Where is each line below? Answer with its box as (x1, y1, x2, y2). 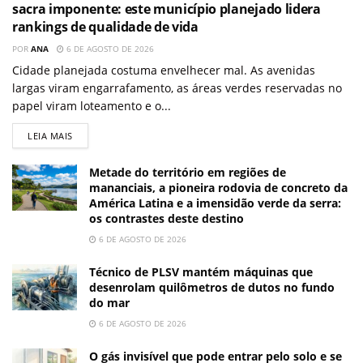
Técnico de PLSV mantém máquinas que (89, 264, 313, 280)
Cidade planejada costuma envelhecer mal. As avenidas (12, 62, 315, 79)
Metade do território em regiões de (89, 164, 286, 181)
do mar (89, 295, 130, 311)
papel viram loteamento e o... (12, 98, 171, 114)
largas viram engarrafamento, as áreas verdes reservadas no (12, 80, 342, 96)
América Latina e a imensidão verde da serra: (89, 195, 341, 211)
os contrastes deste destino (89, 211, 244, 227)
